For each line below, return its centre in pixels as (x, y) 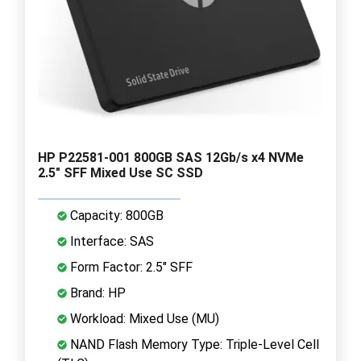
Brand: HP (96, 293)
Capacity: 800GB (115, 215)
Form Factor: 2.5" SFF (130, 267)
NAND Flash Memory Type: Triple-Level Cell (193, 344)
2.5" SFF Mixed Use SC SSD (120, 172)
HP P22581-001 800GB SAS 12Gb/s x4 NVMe (171, 157)
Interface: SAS (110, 241)
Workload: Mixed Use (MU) (143, 318)
